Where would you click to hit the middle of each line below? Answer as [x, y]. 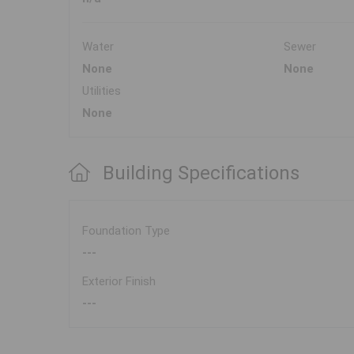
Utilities [102, 91]
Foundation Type [126, 231]
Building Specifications [201, 173]
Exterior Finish [119, 282]
